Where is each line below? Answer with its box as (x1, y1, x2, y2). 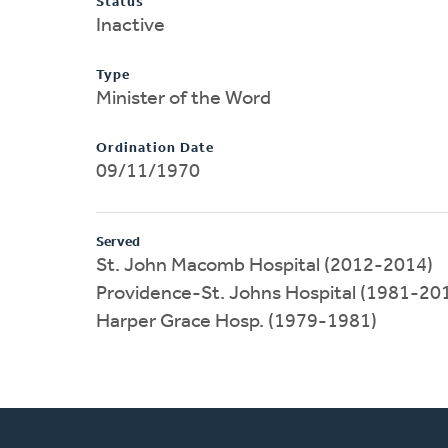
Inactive (96, 15, 165, 36)
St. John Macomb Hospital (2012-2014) (96, 255, 433, 276)
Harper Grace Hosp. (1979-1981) (96, 311, 377, 332)
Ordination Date (96, 140, 214, 156)
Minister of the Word (96, 88, 271, 109)
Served (96, 234, 140, 250)
